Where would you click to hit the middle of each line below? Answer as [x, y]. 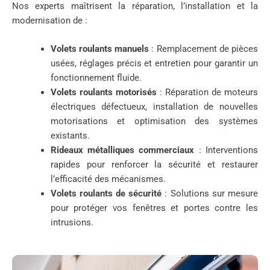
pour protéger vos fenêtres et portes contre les [154, 208]
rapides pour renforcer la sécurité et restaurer [154, 165]
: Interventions [226, 150]
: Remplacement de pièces [204, 49]
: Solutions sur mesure [210, 193]
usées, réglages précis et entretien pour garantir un [154, 63]
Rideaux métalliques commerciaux [122, 150]
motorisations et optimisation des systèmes [154, 121]
